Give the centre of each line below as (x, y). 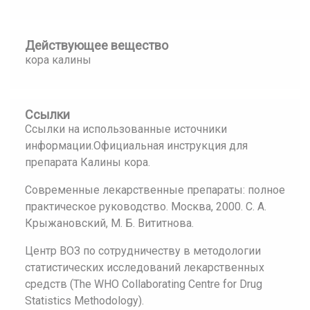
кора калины (58, 60)
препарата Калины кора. (88, 162)
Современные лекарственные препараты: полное (155, 190)
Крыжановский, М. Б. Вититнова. (109, 223)
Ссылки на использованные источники (126, 129)
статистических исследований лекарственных (145, 267)
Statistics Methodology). (84, 301)
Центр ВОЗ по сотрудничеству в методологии (143, 251)
